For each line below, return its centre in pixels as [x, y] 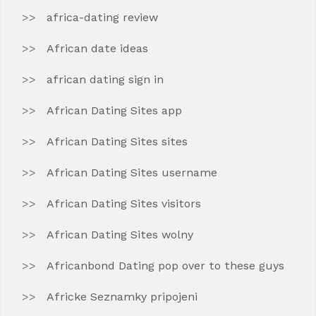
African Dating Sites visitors [124, 203]
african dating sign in [105, 79]
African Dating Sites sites [117, 141]
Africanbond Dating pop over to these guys [165, 266]
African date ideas [97, 48]
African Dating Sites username [132, 172]
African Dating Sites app [114, 110]
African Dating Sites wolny [120, 235]
